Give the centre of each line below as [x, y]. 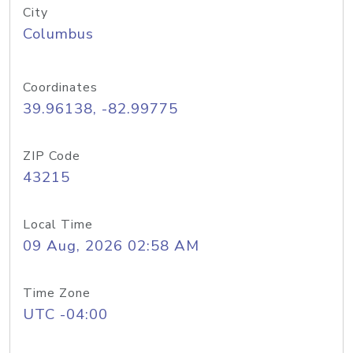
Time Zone [57, 293]
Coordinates [60, 87]
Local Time [58, 225]
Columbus [58, 34]
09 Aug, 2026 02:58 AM [111, 246]
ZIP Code [52, 156]
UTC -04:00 [65, 314]
